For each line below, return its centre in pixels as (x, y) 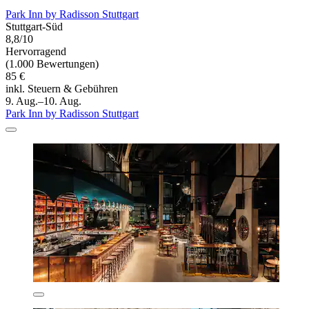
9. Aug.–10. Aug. (43, 101)
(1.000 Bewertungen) (52, 63)
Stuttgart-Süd (34, 26)
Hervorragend (36, 51)
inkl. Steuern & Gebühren (62, 88)
